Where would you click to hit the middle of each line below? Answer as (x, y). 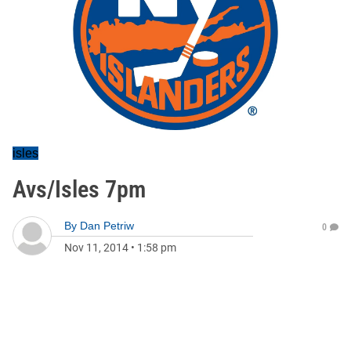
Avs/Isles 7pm (79, 189)
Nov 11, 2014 (96, 248)
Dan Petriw (107, 226)
